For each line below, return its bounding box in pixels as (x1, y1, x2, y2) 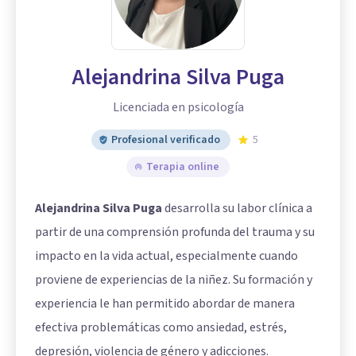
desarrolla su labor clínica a (162, 199, 312, 217)
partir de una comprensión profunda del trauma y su (35, 223, 315, 241)
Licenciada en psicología (112, 99, 244, 116)
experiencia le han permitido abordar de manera (35, 295, 295, 312)
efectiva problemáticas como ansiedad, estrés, (35, 319, 287, 336)
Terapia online (146, 159, 219, 175)
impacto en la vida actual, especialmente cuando (35, 247, 298, 265)
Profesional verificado (111, 132, 220, 148)
